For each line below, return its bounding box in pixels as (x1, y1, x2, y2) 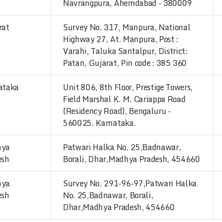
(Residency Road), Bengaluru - (63, 105, 171, 117)
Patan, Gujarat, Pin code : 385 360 (63, 56, 187, 69)
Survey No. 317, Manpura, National (63, 21, 191, 34)
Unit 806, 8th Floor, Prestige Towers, (63, 81, 193, 94)
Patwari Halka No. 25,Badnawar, (63, 141, 181, 154)
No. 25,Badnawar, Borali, (63, 189, 154, 202)
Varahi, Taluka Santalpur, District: (63, 45, 188, 57)
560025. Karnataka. (63, 116, 136, 129)
